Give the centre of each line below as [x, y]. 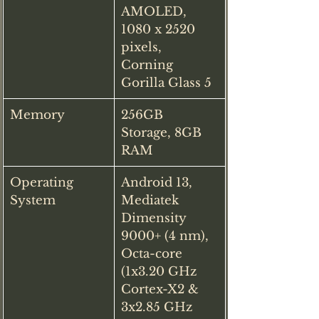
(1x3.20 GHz [161, 271]
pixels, [143, 47]
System [33, 200]
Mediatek [152, 200]
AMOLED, [156, 11]
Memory [37, 115]
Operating [43, 182]
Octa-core [153, 253]
